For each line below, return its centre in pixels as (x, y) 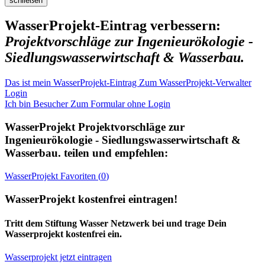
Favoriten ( (80, 176)
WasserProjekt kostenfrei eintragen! (91, 199)
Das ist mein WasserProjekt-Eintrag (72, 83)
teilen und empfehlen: (114, 153)
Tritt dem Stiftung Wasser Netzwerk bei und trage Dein (116, 223)
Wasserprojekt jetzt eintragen (58, 257)
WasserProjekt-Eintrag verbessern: (113, 26)
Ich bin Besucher (38, 104)
